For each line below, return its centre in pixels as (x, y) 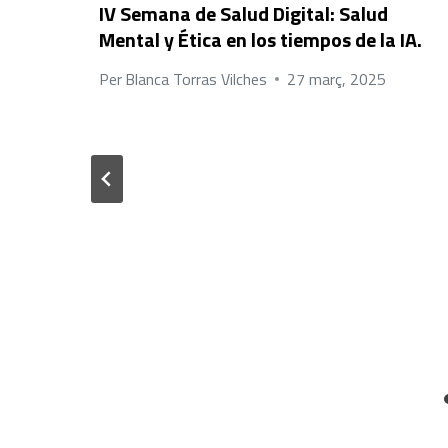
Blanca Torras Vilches (196, 78)
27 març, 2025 (337, 78)
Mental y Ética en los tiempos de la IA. (260, 39)
